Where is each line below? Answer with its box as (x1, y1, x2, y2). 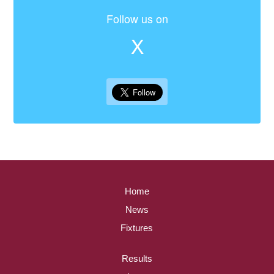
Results (121, 253, 152, 264)
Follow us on (106, 10, 168, 27)
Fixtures (120, 223, 154, 234)
